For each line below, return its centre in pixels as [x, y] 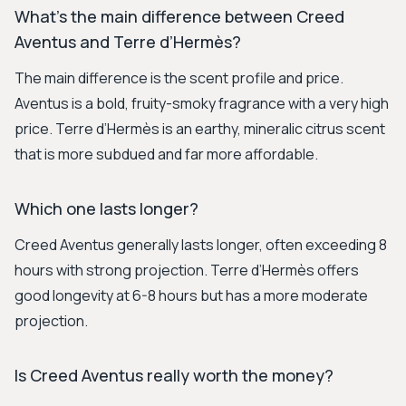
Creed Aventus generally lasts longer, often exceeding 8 [201, 245]
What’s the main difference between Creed [179, 16]
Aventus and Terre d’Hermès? [128, 42]
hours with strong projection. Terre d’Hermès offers [187, 270]
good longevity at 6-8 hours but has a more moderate [191, 295]
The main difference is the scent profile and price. [179, 78]
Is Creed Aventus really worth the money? [174, 375]
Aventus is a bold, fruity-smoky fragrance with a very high [202, 103]
